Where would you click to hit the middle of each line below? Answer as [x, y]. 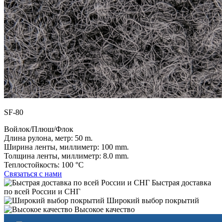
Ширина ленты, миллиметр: [52, 147]
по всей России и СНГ [42, 191]
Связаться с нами [33, 173]
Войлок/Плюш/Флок [39, 129]
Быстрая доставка [180, 182]
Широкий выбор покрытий [152, 200]
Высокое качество [104, 209]
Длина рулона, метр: [38, 138]
